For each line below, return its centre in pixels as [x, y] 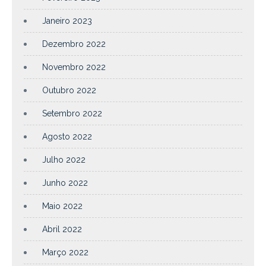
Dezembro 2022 [74, 44]
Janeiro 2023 [67, 20]
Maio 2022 [62, 206]
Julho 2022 [64, 159]
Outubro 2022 [69, 90]
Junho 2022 [65, 183]
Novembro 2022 [74, 67]
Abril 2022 [62, 229]
